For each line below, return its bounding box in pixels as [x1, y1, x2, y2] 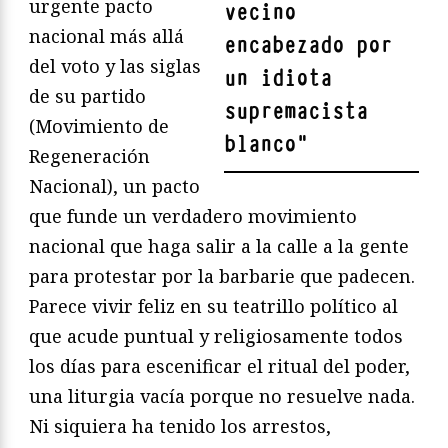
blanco [224, 129, 296, 159]
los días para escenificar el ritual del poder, [29, 353, 410, 378]
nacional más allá [29, 23, 184, 48]
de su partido [29, 83, 146, 108]
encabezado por [224, 30, 392, 60]
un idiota [224, 63, 332, 93]
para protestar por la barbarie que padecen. [29, 263, 415, 288]
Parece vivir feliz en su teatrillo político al [29, 293, 398, 318]
